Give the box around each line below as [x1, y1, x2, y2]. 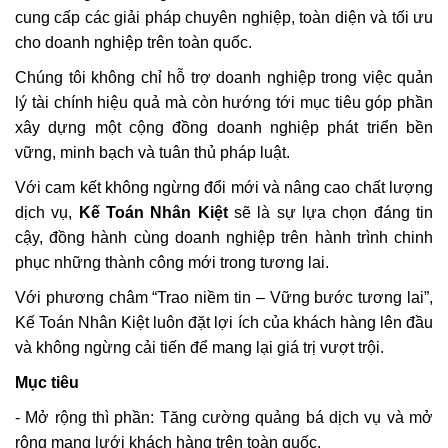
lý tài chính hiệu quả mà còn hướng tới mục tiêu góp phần [15, 94, 433, 111]
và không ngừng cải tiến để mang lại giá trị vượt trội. [15, 339, 384, 356]
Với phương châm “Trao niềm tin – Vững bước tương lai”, [15, 289, 433, 306]
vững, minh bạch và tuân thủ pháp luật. [15, 144, 290, 161]
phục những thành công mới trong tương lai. [15, 254, 329, 271]
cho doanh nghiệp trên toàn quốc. [15, 34, 252, 51]
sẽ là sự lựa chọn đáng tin [227, 204, 434, 221]
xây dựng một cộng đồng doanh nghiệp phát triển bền [15, 119, 433, 136]
